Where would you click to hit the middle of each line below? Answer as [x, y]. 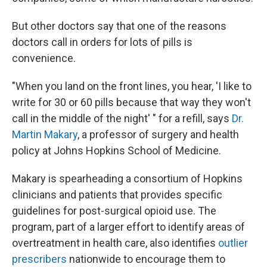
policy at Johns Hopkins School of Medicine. [117, 150]
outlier [233, 243]
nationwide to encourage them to [146, 259]
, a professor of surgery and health [158, 134]
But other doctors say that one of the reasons [119, 26]
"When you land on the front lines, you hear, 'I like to [132, 86]
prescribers [39, 259]
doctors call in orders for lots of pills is [102, 42]
